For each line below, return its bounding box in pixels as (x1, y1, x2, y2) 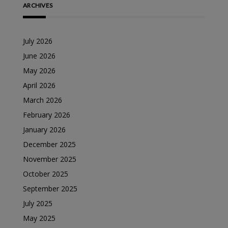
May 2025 (23, 213, 55, 223)
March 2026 (23, 95, 62, 105)
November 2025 (23, 154, 76, 164)
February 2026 (23, 110, 70, 120)
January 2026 (23, 125, 66, 134)
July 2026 (23, 36, 52, 46)
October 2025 (23, 169, 68, 179)
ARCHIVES (23, 2, 52, 9)
